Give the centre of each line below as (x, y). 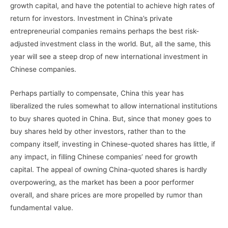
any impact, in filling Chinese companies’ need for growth (104, 156)
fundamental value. (42, 207)
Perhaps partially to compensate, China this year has (97, 93)
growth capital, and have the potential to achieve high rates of (112, 5)
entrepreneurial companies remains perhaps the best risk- (105, 31)
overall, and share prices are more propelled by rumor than (106, 195)
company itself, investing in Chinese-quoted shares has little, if (113, 144)
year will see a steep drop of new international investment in (109, 56)
